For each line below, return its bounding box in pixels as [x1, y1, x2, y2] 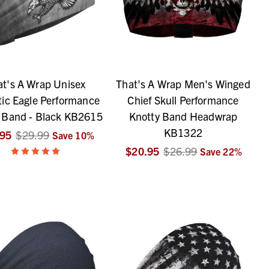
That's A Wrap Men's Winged [116, 77, 250, 91]
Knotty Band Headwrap [128, 109, 238, 124]
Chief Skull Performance [127, 93, 239, 107]
